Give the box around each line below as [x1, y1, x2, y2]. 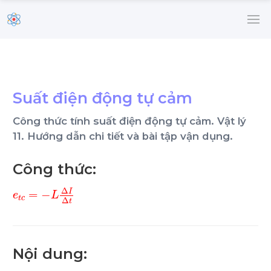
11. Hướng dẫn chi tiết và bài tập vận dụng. [13, 130, 233, 143]
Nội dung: [13, 244, 87, 263]
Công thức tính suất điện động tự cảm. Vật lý [13, 115, 246, 128]
